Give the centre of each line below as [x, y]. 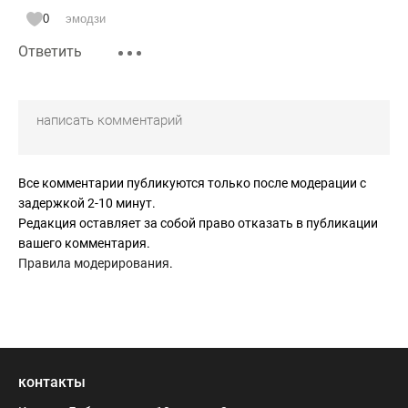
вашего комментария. [84, 243]
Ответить [50, 51]
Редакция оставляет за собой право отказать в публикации [198, 223]
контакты [52, 382]
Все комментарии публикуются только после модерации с [192, 183]
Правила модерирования [94, 263]
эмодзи [86, 19]
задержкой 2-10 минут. [87, 203]
